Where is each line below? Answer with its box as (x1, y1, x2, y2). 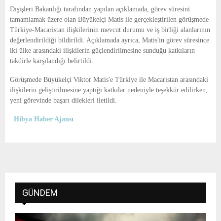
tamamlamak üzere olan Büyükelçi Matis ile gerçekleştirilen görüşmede (10, 16, 209, 24)
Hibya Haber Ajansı (14, 115, 74, 123)
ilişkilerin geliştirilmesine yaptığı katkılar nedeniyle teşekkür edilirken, (10, 86, 208, 94)
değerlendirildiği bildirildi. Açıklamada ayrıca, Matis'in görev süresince (10, 37, 209, 44)
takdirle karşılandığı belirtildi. (10, 57, 94, 65)
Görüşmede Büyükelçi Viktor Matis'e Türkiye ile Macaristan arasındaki (10, 76, 208, 84)
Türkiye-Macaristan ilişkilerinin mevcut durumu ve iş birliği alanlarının (10, 26, 210, 34)
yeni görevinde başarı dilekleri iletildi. (10, 97, 117, 105)
